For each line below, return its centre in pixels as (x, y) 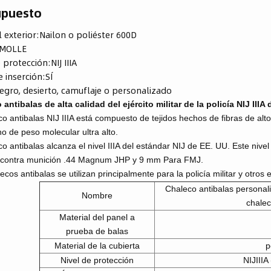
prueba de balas (97, 231)
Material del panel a (97, 217)
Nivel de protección (97, 260)
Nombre (97, 195)
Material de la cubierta (97, 245)
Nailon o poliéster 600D (88, 34)
